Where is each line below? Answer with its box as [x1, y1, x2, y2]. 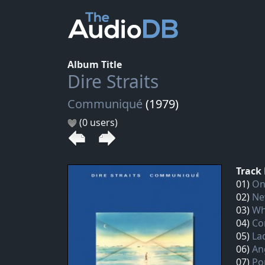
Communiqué [67, 96, 143, 112]
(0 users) [77, 116, 118, 129]
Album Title [67, 58, 122, 71]
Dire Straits [67, 69, 159, 93]
